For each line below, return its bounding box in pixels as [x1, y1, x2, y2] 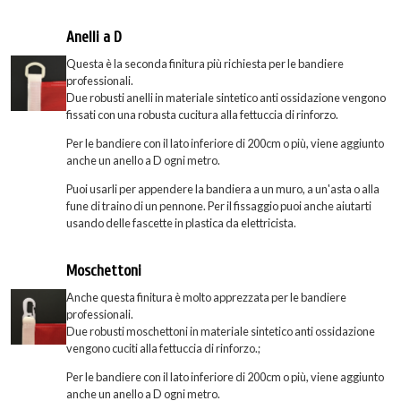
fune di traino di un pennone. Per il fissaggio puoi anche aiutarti [66, 199, 371, 213]
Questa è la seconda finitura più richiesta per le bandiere [66, 56, 344, 72]
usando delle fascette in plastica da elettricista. [66, 216, 296, 230]
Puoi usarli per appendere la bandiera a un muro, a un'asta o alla [66, 182, 380, 196]
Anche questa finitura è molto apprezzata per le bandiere [66, 290, 346, 305]
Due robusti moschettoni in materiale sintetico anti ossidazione [66, 324, 375, 339]
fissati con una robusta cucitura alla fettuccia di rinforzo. [66, 107, 338, 123]
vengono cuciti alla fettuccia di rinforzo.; [66, 341, 260, 356]
